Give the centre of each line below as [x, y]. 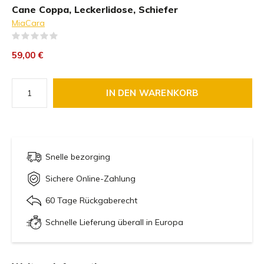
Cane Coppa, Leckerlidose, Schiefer [95, 9]
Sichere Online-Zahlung [90, 179]
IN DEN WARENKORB [153, 93]
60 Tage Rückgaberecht [91, 200]
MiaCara [28, 23]
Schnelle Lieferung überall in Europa [114, 222]
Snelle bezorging [78, 157]
